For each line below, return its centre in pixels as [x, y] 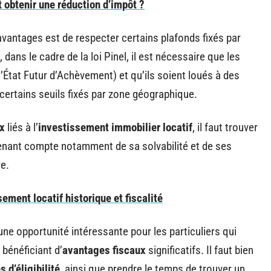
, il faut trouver [225, 127]
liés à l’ [21, 127]
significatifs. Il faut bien [200, 250]
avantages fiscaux [104, 250]
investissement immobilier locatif [115, 127]
